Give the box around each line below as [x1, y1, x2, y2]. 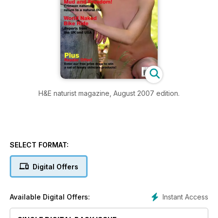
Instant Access [163, 192, 208, 201]
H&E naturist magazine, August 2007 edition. [38, 89, 180, 97]
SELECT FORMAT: [10, 140, 69, 149]
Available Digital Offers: [10, 192, 90, 201]
